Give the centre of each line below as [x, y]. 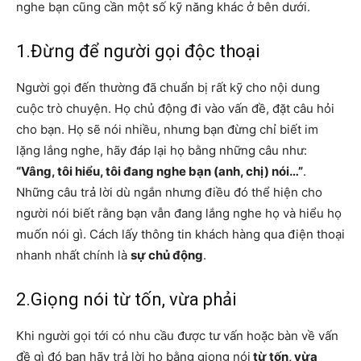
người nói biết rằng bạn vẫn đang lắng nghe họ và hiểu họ [179, 213]
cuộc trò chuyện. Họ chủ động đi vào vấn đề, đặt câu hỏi [175, 108]
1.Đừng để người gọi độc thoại [138, 51]
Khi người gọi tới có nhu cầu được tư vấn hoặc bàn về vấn [177, 335]
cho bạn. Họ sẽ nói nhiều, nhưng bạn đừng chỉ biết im [167, 129]
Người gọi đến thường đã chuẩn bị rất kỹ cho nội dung [168, 87]
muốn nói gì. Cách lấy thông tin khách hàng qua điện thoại [180, 234]
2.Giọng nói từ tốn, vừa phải [127, 299]
